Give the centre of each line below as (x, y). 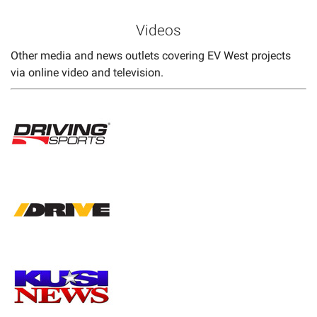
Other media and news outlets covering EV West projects (151, 55)
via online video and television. (87, 72)
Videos (158, 30)
